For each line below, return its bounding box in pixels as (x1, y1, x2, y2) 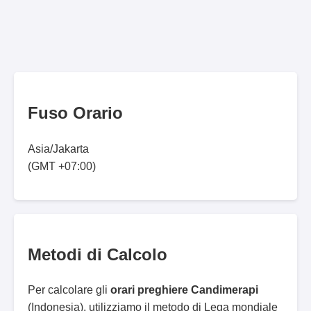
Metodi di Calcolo (28, 244, 167, 264)
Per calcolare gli (28, 284, 110, 296)
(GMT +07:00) (28, 160, 96, 172)
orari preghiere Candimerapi (110, 284, 258, 296)
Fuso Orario (28, 103, 123, 122)
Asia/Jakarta (28, 142, 89, 155)
